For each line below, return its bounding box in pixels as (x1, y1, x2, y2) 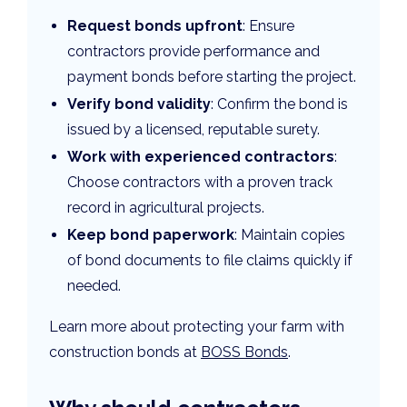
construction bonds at (49, 343, 201, 362)
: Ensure (243, 17, 294, 35)
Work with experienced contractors (67, 148, 334, 166)
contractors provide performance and (67, 43, 320, 61)
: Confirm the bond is (211, 95, 348, 114)
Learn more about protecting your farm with (49, 318, 344, 336)
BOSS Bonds (201, 343, 288, 362)
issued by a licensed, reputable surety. (67, 121, 320, 139)
